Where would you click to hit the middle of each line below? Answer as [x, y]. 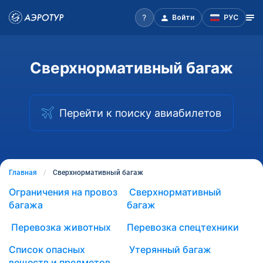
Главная [23, 173]
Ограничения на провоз [63, 192]
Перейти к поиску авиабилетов [140, 113]
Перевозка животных [60, 227]
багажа [26, 205]
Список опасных [47, 249]
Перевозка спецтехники [183, 227]
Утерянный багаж [169, 249]
